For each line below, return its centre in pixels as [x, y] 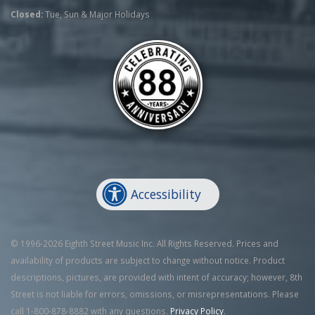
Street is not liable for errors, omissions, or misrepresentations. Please [155, 294]
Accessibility [166, 194]
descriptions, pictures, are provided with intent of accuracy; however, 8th [156, 277]
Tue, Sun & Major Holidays [96, 14]
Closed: [27, 14]
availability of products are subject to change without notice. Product [148, 260]
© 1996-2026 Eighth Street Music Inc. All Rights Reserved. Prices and [144, 243]
